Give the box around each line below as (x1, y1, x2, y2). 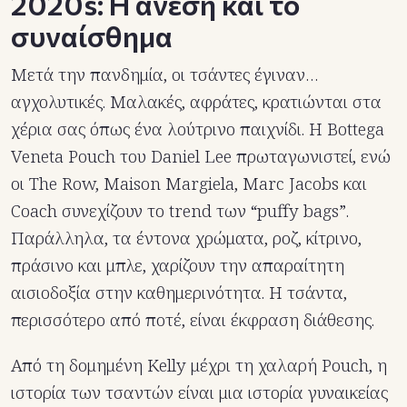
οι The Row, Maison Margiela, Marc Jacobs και (11, 171, 367, 195)
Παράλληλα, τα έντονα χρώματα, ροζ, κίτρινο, (11, 225, 362, 250)
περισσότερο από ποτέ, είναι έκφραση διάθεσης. (11, 307, 374, 332)
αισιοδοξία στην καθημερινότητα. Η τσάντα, (11, 280, 347, 304)
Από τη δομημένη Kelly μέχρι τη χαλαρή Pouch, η (11, 352, 387, 377)
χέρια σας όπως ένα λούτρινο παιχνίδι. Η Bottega (11, 116, 384, 141)
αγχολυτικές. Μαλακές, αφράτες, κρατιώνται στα (11, 89, 382, 114)
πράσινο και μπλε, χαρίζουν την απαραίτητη (11, 253, 344, 277)
